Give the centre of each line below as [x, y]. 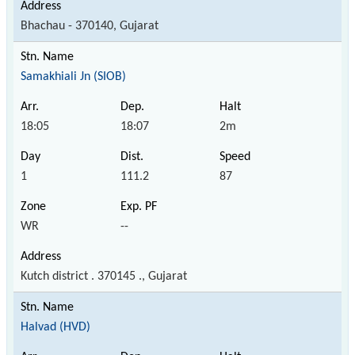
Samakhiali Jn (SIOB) [73, 76]
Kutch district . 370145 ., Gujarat [104, 276]
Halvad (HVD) [55, 327]
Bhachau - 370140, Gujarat [90, 26]
